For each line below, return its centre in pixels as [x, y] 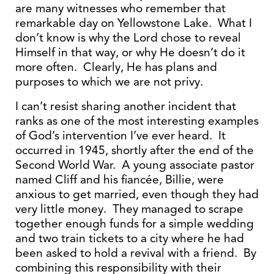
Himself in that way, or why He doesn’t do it [130, 52]
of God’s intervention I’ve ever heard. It [120, 135]
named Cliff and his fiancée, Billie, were [120, 180]
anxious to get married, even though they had [137, 194]
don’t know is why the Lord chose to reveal [128, 38]
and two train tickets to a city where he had [130, 238]
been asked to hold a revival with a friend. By [136, 253]
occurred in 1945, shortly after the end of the [135, 150]
